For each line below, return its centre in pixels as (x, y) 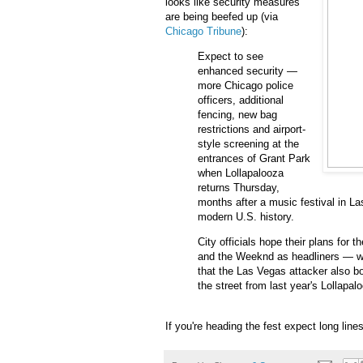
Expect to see (231, 57)
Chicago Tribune (203, 32)
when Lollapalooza (241, 173)
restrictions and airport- (252, 130)
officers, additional (241, 100)
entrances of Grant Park (254, 159)
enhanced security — (248, 71)
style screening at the (248, 144)
